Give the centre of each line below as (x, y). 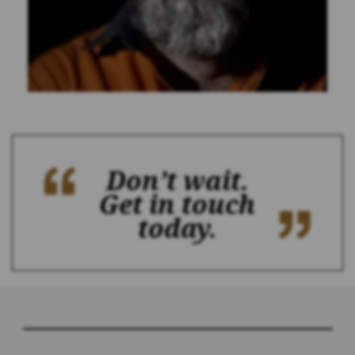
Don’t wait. (177, 181)
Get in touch (177, 204)
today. (177, 228)
